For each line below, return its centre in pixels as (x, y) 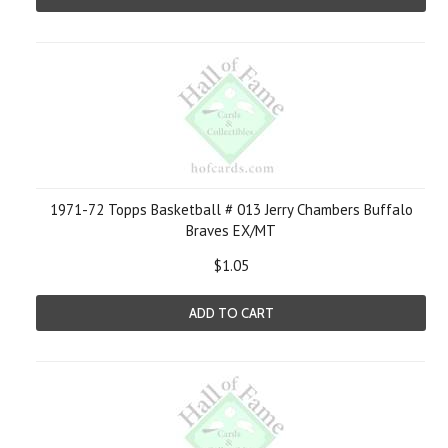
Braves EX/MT (231, 230)
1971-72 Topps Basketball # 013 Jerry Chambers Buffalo (231, 209)
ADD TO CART (231, 313)
